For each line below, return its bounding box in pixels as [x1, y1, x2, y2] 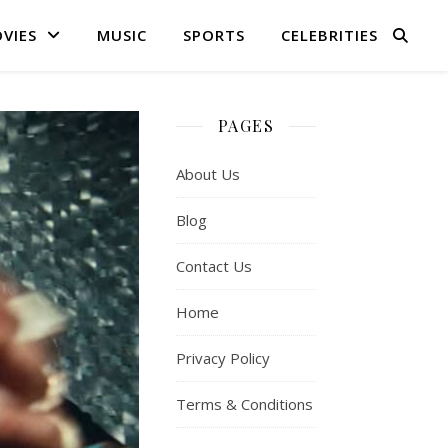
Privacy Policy [176, 348, 270, 368]
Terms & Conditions [176, 394, 313, 414]
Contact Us [176, 256, 252, 276]
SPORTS [183, 25, 245, 45]
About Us [176, 164, 240, 184]
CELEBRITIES [281, 25, 378, 45]
